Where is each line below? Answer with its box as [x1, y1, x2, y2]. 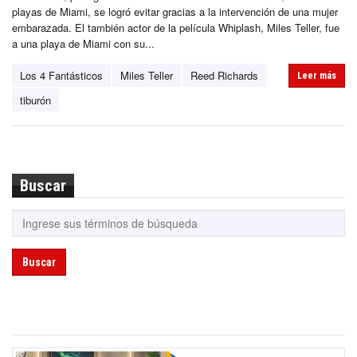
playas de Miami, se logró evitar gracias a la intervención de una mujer [12, 3, 338, 19]
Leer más [297, 69, 336, 81]
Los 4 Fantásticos [20, 67, 103, 83]
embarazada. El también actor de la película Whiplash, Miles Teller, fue [12, 19, 339, 35]
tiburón [20, 92, 51, 108]
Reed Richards [190, 67, 258, 83]
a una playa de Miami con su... [12, 35, 155, 51]
